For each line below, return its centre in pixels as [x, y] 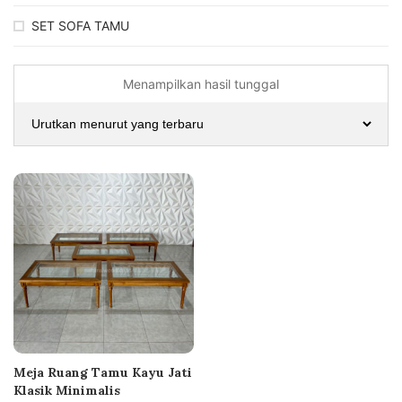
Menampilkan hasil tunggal [201, 84]
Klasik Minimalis [67, 390]
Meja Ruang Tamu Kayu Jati [103, 372]
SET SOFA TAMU [80, 26]
